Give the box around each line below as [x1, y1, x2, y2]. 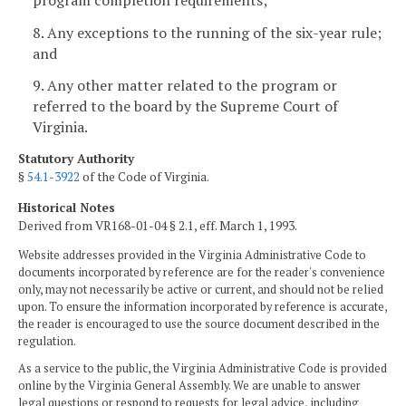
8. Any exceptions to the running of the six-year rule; [33, 22, 382, 43]
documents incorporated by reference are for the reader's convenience [18, 265, 385, 281]
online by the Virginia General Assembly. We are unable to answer [18, 377, 361, 393]
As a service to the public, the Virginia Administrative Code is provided [18, 360, 387, 376]
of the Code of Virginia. [80, 169, 209, 186]
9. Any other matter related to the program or [33, 75, 337, 96]
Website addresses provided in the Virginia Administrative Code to [18, 247, 366, 264]
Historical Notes [18, 198, 115, 216]
